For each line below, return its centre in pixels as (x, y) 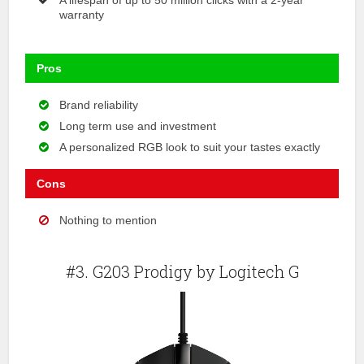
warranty (82, 14)
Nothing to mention (108, 220)
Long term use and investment (138, 126)
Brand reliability (99, 104)
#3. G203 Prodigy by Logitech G (182, 271)
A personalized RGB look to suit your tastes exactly (190, 147)
